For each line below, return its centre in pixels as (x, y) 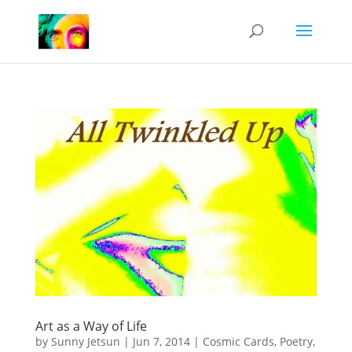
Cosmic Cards (238, 342)
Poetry (296, 342)
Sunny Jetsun (85, 342)
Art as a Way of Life (91, 326)
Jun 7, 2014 (161, 342)
